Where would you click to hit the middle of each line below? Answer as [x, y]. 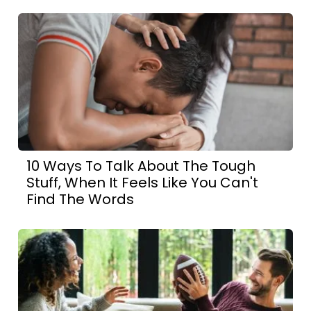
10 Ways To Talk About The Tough [141, 166]
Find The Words [81, 199]
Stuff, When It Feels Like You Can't [143, 182]
